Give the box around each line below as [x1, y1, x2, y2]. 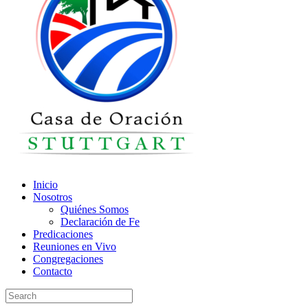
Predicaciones [33, 228, 93, 240]
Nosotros [33, 190, 72, 203]
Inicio [33, 178, 58, 190]
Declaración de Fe [60, 215, 140, 228]
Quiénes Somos [60, 203, 129, 215]
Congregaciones [33, 252, 103, 265]
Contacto [33, 265, 72, 277]
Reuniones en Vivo [33, 240, 116, 252]
